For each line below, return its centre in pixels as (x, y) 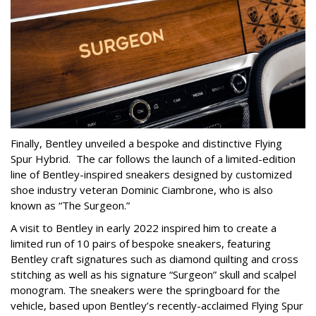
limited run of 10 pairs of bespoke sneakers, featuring (141, 243)
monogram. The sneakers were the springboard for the (145, 290)
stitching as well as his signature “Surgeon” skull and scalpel (153, 274)
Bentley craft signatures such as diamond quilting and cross (154, 259)
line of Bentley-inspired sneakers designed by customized (151, 174)
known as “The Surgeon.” (70, 205)
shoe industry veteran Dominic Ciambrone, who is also (142, 189)
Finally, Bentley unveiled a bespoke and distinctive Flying (146, 143)
